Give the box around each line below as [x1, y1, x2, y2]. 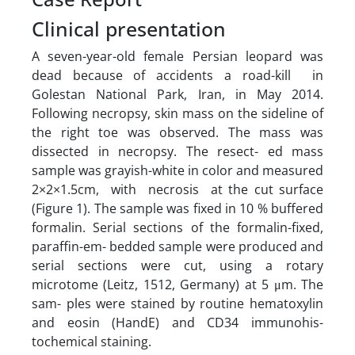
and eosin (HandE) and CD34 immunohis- [32, 313, 323, 331]
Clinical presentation [32, 14, 226, 42]
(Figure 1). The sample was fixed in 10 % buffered [32, 199, 323, 217]
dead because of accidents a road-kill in [32, 66, 323, 84]
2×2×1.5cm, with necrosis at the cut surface [32, 180, 323, 198]
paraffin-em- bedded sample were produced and [32, 237, 323, 255]
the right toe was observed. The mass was [32, 123, 323, 141]
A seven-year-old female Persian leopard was [32, 47, 323, 65]
